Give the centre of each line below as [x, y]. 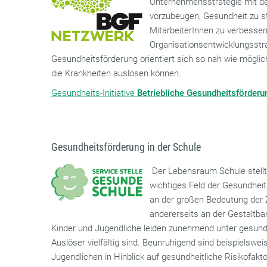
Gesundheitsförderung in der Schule [126, 147]
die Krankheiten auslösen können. [118, 74]
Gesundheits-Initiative [94, 93]
